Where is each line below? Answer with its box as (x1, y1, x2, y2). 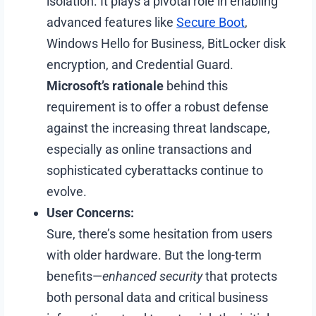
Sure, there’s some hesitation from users (47, 226, 273, 241)
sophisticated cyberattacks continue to (47, 162, 264, 178)
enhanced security (102, 268, 203, 284)
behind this (164, 78, 229, 93)
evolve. (47, 183, 87, 199)
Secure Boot (176, 14, 245, 30)
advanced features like (47, 14, 177, 30)
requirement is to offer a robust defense (47, 99, 269, 114)
